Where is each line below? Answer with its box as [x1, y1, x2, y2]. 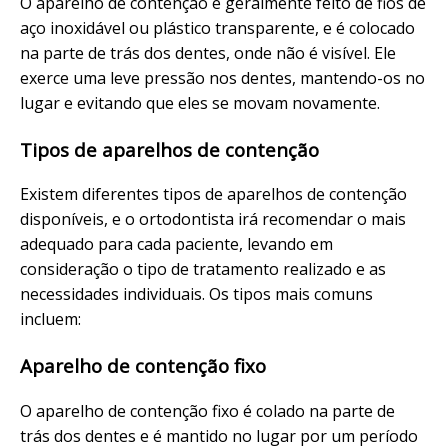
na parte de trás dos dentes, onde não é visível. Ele [20, 41, 396, 64]
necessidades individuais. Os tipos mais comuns [20, 283, 373, 306]
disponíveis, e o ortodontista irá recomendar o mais [20, 208, 406, 231]
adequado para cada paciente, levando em [20, 233, 333, 256]
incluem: [20, 308, 81, 331]
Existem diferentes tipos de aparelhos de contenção [20, 183, 407, 206]
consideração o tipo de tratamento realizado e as [20, 258, 386, 281]
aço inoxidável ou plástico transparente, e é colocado [20, 16, 415, 39]
